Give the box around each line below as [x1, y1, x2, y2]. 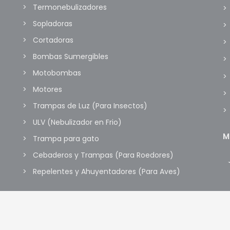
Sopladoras [33, 18, 72, 29]
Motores [33, 84, 62, 94]
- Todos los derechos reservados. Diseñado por [39, 212, 192, 221]
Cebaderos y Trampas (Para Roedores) [33, 149, 174, 160]
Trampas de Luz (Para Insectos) [33, 100, 147, 111]
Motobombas [33, 67, 81, 78]
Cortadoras [33, 34, 73, 45]
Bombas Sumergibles [33, 51, 108, 62]
